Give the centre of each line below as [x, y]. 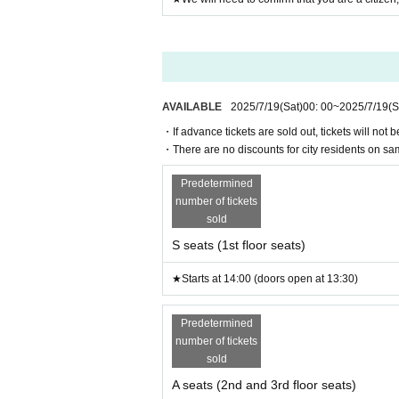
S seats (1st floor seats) [239, 245]
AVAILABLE [192, 107]
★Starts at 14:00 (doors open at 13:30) [265, 279]
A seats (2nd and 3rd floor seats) [264, 385]
